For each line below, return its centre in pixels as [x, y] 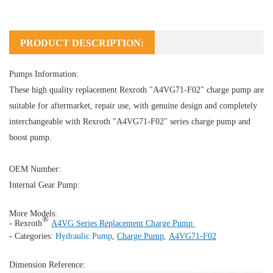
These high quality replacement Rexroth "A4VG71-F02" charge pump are [136, 90]
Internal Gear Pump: [46, 185]
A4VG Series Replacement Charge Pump [123, 223]
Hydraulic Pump [84, 236]
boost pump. [30, 137]
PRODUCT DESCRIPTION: [82, 43]
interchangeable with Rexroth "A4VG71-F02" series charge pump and [130, 121]
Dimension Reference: [47, 264]
